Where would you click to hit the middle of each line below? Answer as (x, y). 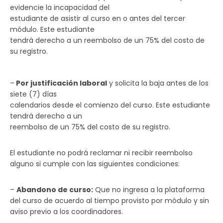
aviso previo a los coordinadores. (66, 212)
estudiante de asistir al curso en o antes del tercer (98, 18)
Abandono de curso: (55, 190)
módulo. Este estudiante (52, 29)
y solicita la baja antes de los (158, 83)
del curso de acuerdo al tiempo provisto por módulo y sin (110, 201)
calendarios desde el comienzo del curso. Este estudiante (110, 105)
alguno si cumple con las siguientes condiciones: (95, 164)
